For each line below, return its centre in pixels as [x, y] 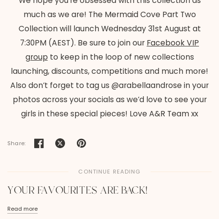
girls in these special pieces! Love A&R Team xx [109, 114]
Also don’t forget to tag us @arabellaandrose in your [109, 86]
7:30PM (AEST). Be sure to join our [82, 43]
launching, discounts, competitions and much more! [109, 71]
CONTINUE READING [109, 172]
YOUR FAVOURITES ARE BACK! [77, 191]
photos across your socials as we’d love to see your [109, 100]
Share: [17, 143]
